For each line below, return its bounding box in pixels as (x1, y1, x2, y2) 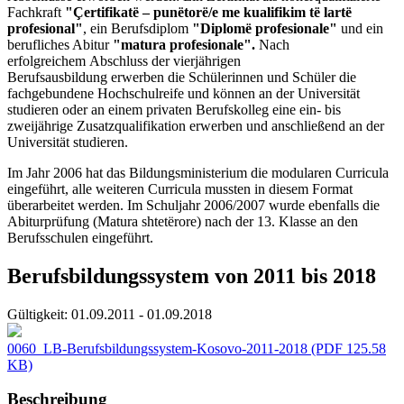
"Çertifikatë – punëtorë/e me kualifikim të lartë (65, 4, 352, 20)
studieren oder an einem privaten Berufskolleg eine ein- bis (7, 101, 341, 117)
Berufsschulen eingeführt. (7, 229, 153, 245)
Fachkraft (7, 4, 65, 20)
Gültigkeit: (7, 306, 68, 322)
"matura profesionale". (113, 36, 255, 52)
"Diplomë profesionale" (192, 20, 341, 36)
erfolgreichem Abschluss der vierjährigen (7, 52, 241, 69)
